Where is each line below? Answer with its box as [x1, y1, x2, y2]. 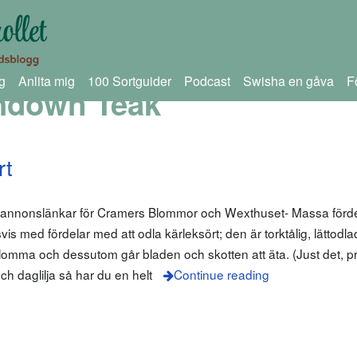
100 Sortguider [87, 72, 171, 90]
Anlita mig [18, 72, 75, 90]
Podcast [183, 72, 230, 90]
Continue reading [173, 265, 269, 284]
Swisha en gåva [242, 72, 334, 90]
